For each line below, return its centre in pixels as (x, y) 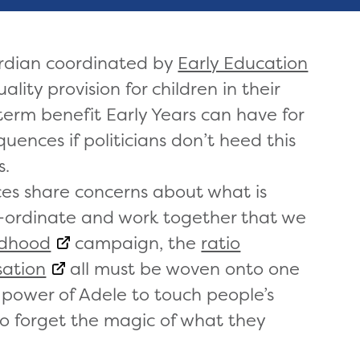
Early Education (243, 62)
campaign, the (136, 242)
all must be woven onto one (183, 268)
